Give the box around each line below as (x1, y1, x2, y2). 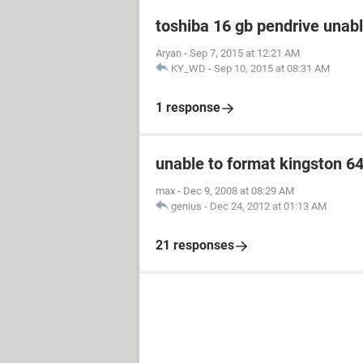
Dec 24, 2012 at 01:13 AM (210, 200, 327, 212)
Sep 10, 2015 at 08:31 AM (214, 62, 330, 75)
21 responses (156, 237, 234, 253)
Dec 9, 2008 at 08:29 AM (183, 185, 294, 197)
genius (171, 200, 202, 212)
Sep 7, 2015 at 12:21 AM (190, 47, 300, 59)
